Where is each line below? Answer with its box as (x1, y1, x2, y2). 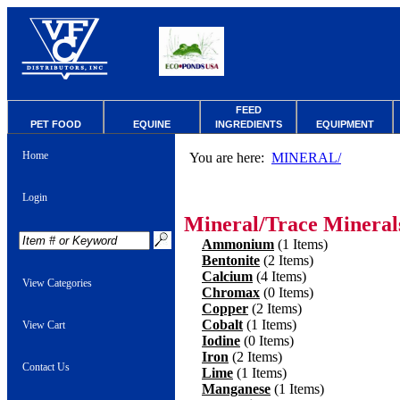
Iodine (202, 333, 240, 348)
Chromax (202, 285, 260, 300)
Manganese (202, 381, 271, 396)
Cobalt (202, 317, 243, 332)
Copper (202, 301, 248, 316)
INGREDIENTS (214, 119, 282, 129)
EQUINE (133, 119, 171, 129)
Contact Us (22, 361, 70, 373)
